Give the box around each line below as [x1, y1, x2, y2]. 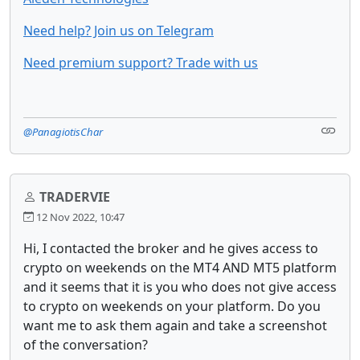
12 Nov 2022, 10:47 [34, 209, 125, 224]
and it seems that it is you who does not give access [23, 277, 337, 296]
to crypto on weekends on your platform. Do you [23, 297, 321, 315]
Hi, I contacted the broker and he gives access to [23, 239, 318, 257]
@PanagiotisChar [23, 124, 103, 139]
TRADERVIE [39, 187, 110, 206]
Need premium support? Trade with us [23, 53, 258, 72]
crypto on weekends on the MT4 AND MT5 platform [23, 258, 337, 276]
